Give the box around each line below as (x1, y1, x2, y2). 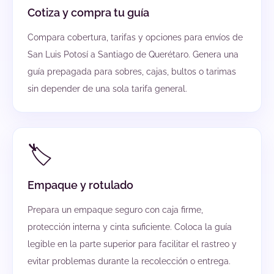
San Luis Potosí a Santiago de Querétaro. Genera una (28, 50, 239, 60)
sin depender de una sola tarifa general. (28, 84, 187, 94)
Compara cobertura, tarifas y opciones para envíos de (28, 32, 243, 43)
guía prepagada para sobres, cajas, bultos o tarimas (28, 67, 236, 77)
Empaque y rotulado (28, 179, 133, 192)
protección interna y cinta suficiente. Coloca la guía (28, 222, 232, 232)
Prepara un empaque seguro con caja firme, (28, 205, 203, 215)
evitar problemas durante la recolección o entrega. (28, 256, 231, 267)
